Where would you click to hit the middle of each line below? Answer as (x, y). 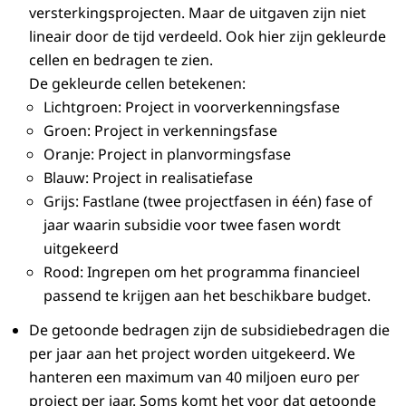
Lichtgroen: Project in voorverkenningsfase (192, 106)
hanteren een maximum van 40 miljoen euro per (194, 377)
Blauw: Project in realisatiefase (148, 177)
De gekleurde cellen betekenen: (137, 83)
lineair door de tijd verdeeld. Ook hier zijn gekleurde (208, 36)
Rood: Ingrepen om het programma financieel (202, 271)
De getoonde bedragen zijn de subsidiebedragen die (209, 329)
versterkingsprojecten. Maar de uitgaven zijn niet (198, 12)
